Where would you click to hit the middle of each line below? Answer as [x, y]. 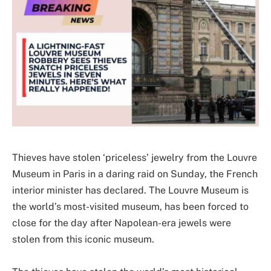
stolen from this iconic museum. [83, 240]
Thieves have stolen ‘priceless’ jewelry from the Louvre [135, 158]
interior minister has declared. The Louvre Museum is [130, 191]
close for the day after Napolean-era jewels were [122, 223]
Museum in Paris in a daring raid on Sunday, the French [135, 174]
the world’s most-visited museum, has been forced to [130, 207]
